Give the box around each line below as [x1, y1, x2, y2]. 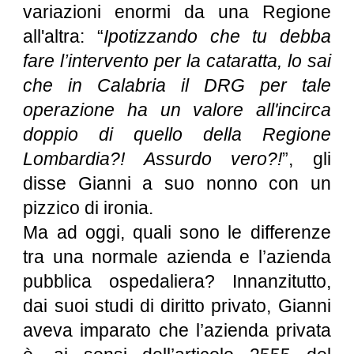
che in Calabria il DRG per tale [23, 75, 331, 96]
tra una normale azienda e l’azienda [23, 247, 331, 267]
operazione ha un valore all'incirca [23, 100, 331, 120]
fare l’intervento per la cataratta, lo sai [23, 51, 331, 71]
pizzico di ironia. [23, 198, 154, 218]
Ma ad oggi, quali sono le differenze [23, 222, 331, 243]
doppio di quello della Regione [23, 124, 331, 145]
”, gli [282, 149, 331, 169]
